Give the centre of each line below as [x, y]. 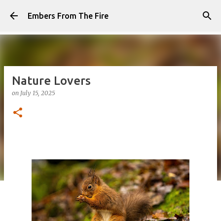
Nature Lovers [51, 81]
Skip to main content [110, 12]
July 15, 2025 [38, 93]
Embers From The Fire [68, 16]
